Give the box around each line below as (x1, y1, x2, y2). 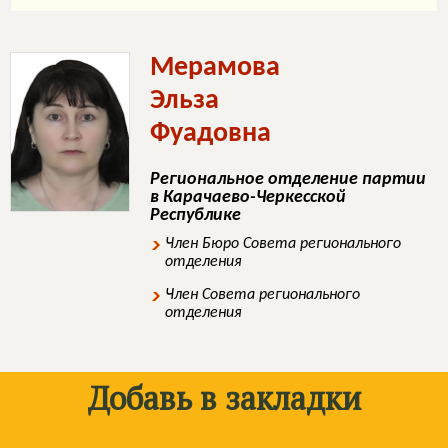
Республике (150, 206, 241, 225)
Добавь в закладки (87, 377, 361, 419)
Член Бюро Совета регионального (165, 236, 401, 252)
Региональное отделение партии (150, 170, 426, 189)
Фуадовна (150, 120, 271, 148)
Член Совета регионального (165, 287, 360, 303)
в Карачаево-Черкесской (150, 188, 346, 207)
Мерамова (150, 54, 280, 82)
